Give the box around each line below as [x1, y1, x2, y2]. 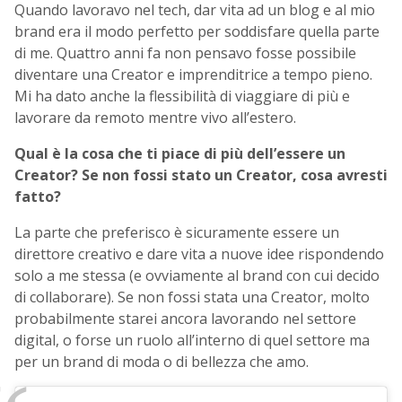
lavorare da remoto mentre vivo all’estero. [14, 108, 296, 128]
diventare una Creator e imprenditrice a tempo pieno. [14, 65, 372, 85]
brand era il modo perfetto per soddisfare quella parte [14, 22, 380, 42]
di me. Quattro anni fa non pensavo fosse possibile [14, 43, 356, 64]
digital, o [14, 330, 75, 351]
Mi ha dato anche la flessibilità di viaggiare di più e [14, 86, 350, 107]
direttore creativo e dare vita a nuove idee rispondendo [14, 244, 384, 265]
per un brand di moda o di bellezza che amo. [14, 352, 309, 372]
